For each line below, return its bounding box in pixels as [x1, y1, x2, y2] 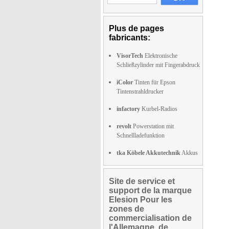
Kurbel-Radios [140, 105, 177, 112]
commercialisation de [109, 214, 192, 222]
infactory [117, 105, 140, 112]
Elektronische [143, 52, 177, 59]
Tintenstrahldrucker [117, 88, 164, 95]
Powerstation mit [131, 123, 174, 130]
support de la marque [109, 186, 192, 195]
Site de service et [109, 177, 175, 186]
